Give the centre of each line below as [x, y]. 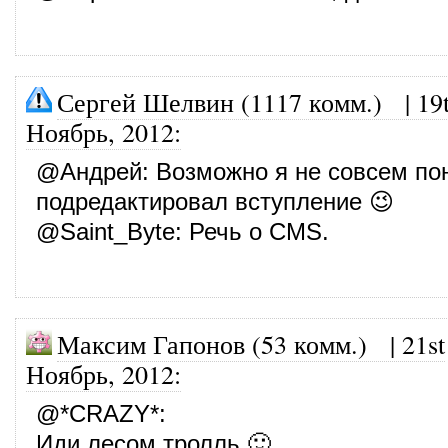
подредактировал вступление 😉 [215, 201]
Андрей [101, 171]
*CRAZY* [109, 413]
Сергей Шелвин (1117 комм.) [219, 101]
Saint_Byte [117, 231]
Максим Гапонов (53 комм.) [212, 343]
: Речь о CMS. [252, 231]
